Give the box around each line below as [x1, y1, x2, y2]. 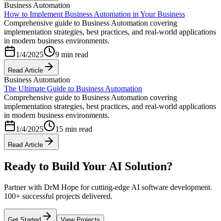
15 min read [55, 125, 92, 134]
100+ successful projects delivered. [4, 191, 112, 200]
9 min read [55, 50, 88, 59]
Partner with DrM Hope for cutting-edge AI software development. [4, 183, 212, 191]
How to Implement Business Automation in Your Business [4, 10, 185, 19]
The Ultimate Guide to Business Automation [4, 84, 142, 93]
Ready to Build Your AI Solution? [4, 159, 173, 173]
